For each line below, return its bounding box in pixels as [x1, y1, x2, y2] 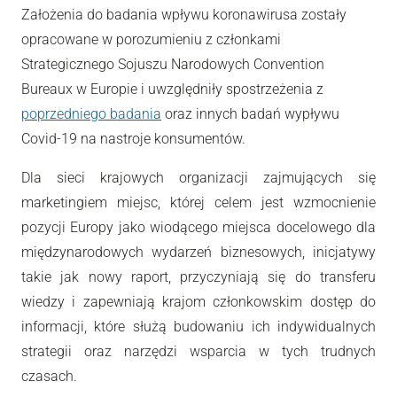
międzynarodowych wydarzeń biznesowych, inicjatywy [21, 243, 376, 261]
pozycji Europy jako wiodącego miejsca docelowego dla [21, 218, 376, 236]
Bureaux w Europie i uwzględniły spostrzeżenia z [21, 80, 323, 97]
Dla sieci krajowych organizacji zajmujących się [21, 168, 376, 186]
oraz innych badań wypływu [161, 105, 339, 122]
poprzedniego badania [21, 105, 161, 122]
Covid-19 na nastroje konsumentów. [21, 129, 245, 147]
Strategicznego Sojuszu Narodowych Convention [21, 55, 324, 73]
